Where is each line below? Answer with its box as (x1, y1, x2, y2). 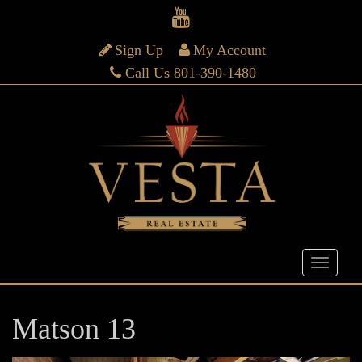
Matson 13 (12, 313, 136, 345)
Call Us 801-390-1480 (124, 65, 256, 81)
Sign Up (115, 42, 163, 58)
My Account (193, 42, 267, 58)
